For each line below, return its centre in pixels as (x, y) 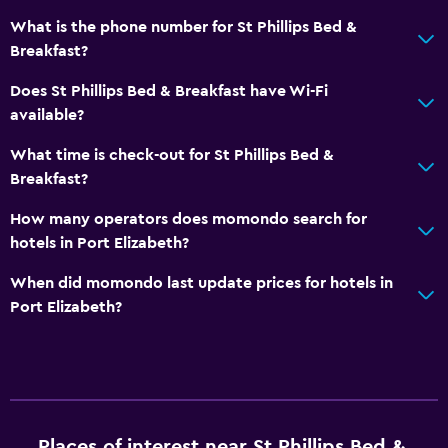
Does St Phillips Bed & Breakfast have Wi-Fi (169, 90)
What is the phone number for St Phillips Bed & (183, 26)
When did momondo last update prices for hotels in (201, 282)
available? (47, 114)
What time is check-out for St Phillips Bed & (172, 154)
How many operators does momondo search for (188, 218)
